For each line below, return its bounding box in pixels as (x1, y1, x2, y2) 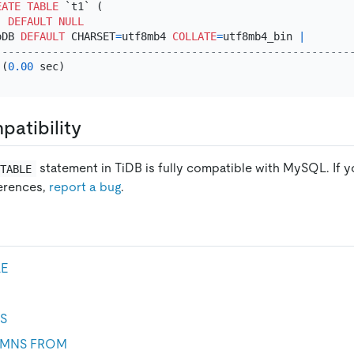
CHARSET (64, 29, 115, 43)
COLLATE (171, 29, 217, 43)
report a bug (49, 179, 121, 195)
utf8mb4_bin (222, 29, 299, 43)
